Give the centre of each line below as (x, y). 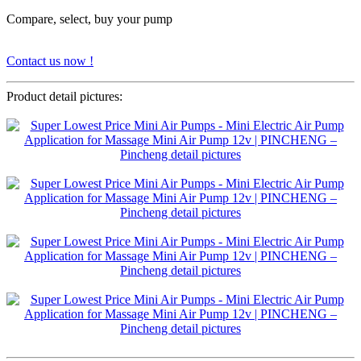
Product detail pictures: (64, 97)
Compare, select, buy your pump (89, 19)
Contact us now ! (50, 61)
